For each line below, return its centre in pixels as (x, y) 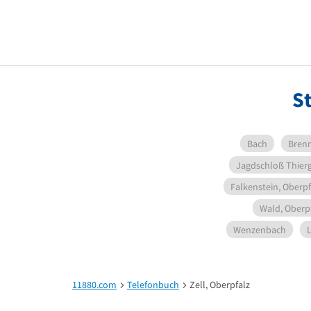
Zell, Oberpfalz (220, 284)
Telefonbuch (153, 284)
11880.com (94, 284)
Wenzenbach (260, 229)
